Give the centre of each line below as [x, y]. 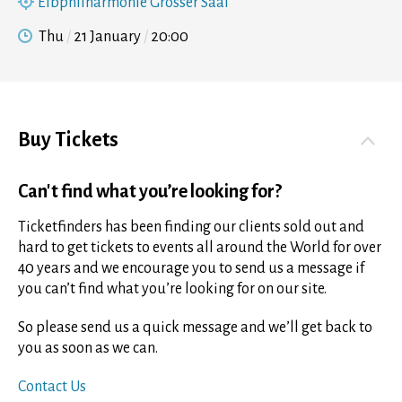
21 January [107, 37]
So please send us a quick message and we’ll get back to [195, 328]
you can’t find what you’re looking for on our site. [172, 289]
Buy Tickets [68, 140]
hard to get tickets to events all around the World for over [200, 248]
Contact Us [52, 387]
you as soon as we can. [88, 349]
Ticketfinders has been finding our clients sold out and [191, 227]
